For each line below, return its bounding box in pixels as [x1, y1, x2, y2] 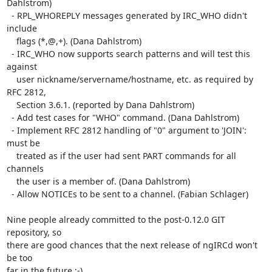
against [6, 61, 37, 72]
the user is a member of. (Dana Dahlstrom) [6, 175, 16, 187]
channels [6, 163, 44, 174]
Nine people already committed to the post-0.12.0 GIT [6, 214, 225, 225]
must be [6, 137, 40, 149]
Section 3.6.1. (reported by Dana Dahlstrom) [6, 99, 16, 110]
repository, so [6, 226, 66, 238]
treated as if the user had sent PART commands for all [6, 150, 16, 161]
